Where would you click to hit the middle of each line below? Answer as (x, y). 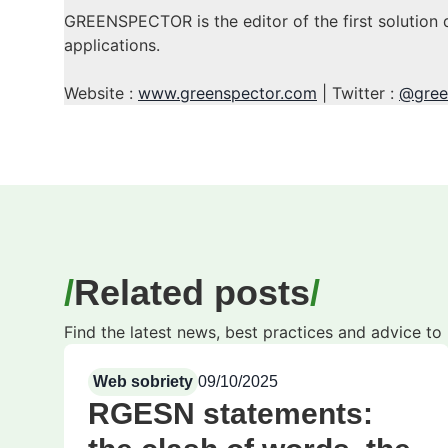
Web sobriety (143, 382)
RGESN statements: (230, 414)
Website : (101, 93)
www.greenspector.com (227, 93)
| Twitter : (358, 93)
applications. (112, 45)
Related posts (192, 293)
